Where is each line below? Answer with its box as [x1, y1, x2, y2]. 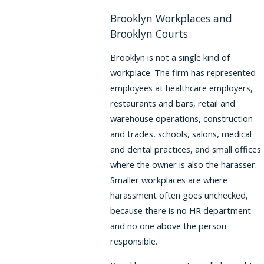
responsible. [110, 235, 158, 247]
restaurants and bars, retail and [110, 97, 236, 110]
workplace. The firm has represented [110, 67, 256, 79]
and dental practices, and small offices [110, 143, 262, 156]
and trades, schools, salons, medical [110, 128, 252, 140]
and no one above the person [110, 220, 227, 232]
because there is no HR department [110, 204, 252, 217]
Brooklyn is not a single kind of [110, 51, 230, 64]
